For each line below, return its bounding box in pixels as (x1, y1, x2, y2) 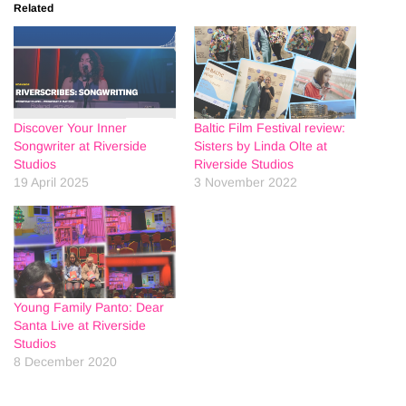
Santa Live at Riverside (14, 318, 146, 333)
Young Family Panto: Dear (14, 300, 164, 315)
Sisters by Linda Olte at (194, 138, 327, 153)
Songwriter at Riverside (14, 138, 147, 153)
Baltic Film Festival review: (194, 120, 345, 135)
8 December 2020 (14, 354, 117, 370)
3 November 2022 (194, 174, 297, 189)
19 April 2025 (14, 174, 89, 189)
